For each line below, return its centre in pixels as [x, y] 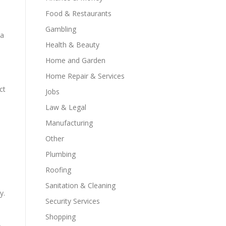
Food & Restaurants [78, 13]
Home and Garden [75, 60]
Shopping [61, 217]
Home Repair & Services [85, 76]
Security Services [73, 201]
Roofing [58, 170]
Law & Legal [66, 107]
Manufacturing [69, 123]
